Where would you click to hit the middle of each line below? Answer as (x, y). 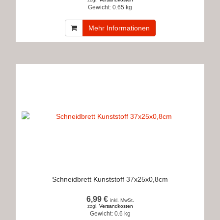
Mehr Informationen (119, 28)
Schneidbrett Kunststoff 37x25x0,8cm (110, 179)
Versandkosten (116, 206)
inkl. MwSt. (122, 200)
